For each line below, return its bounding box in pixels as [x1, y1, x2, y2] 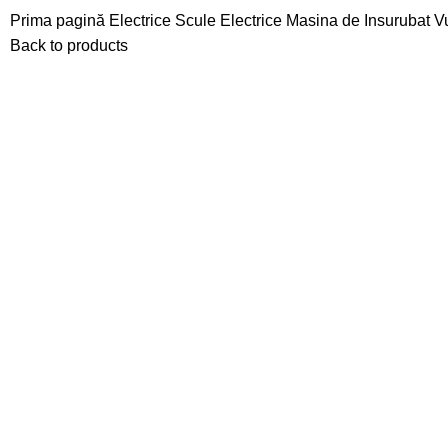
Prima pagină [10, 11, 109, 29]
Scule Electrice [175, 11, 286, 29]
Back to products [10, 36, 128, 54]
